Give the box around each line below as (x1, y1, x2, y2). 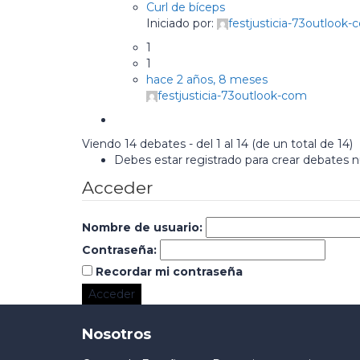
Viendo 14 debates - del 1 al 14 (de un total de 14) (82, 137, 353, 151)
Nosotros (82, 325, 151, 343)
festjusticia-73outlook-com (157, 88, 307, 103)
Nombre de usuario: (82, 220, 202, 235)
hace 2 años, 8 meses (146, 72, 268, 87)
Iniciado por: (146, 16, 217, 31)
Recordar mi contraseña (96, 264, 243, 279)
